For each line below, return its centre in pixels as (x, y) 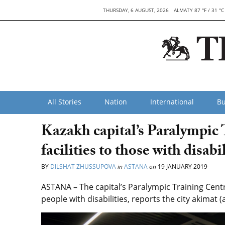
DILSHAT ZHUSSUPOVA (83, 166)
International (172, 102)
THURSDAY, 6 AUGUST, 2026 (136, 10)
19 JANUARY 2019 (182, 166)
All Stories (65, 102)
